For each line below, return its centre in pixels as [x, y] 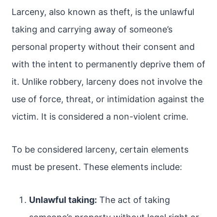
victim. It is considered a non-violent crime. [100, 116]
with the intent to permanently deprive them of [108, 64]
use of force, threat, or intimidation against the [108, 99]
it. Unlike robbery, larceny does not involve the [107, 82]
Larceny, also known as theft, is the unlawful [103, 12]
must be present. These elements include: [97, 167]
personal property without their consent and [103, 47]
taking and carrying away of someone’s [92, 29]
